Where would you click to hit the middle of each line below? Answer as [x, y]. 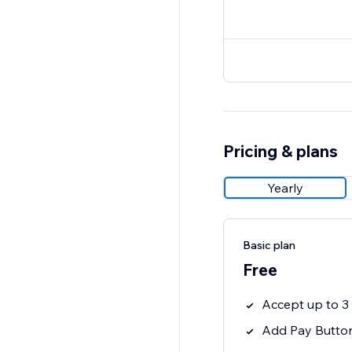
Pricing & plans [280, 151]
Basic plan [269, 246]
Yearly [285, 188]
